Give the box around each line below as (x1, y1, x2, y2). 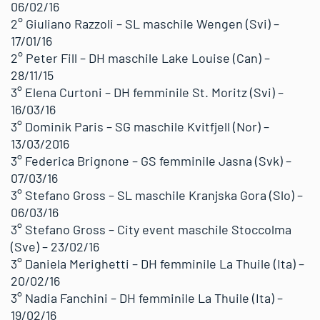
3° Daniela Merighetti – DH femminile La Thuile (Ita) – (11, 256, 304, 271)
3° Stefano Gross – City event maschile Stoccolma (11, 221, 291, 237)
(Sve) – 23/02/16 (11, 239, 99, 254)
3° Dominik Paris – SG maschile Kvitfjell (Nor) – (11, 119, 269, 134)
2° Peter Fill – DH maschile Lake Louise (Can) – (11, 50, 270, 66)
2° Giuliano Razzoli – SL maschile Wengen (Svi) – (11, 16, 279, 31)
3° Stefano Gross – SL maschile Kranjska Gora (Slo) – (11, 187, 303, 203)
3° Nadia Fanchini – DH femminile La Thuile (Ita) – (11, 290, 283, 306)
